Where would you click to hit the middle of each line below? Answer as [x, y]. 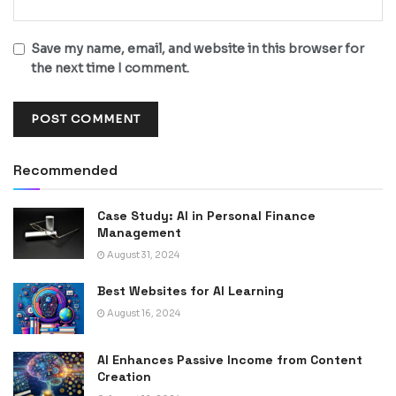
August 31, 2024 [142, 255]
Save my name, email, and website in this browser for [198, 49]
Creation [124, 376]
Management [139, 233]
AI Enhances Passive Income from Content [230, 359]
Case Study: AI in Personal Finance [206, 216]
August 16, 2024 [143, 314]
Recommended [65, 171]
